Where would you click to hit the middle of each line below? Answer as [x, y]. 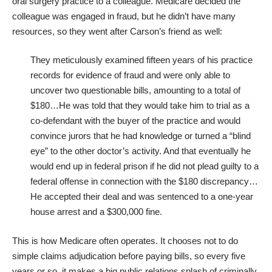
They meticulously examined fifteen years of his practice [141, 60]
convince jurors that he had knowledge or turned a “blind [141, 136]
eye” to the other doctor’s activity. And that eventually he [141, 151]
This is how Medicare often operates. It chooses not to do [125, 240]
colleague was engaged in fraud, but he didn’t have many [124, 16]
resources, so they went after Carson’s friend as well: [117, 31]
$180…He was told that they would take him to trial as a [140, 106]
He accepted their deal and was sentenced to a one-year [142, 197]
